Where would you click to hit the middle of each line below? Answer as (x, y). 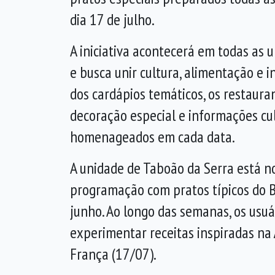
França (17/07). (113, 254)
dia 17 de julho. (112, 19)
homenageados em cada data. (153, 137)
